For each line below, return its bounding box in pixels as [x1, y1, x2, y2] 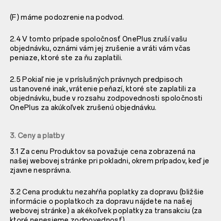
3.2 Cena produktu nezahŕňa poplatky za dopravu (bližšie [10, 187, 204, 196]
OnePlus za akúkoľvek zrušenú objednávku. [10, 103, 157, 112]
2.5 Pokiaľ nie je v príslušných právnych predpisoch [10, 75, 183, 84]
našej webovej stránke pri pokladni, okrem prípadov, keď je [10, 156, 210, 165]
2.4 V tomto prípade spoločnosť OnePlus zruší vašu [10, 35, 187, 43]
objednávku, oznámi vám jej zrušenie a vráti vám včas [10, 44, 191, 53]
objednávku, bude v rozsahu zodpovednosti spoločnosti [10, 94, 203, 103]
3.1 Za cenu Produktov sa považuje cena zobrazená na [10, 147, 196, 156]
